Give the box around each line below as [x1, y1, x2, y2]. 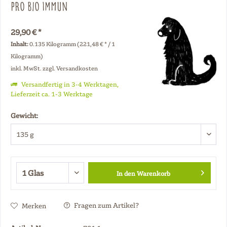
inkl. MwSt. [11, 64, 43, 72]
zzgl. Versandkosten [43, 64, 98, 72]
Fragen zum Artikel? [72, 201, 139, 209]
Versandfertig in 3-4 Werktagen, [20, 80, 119, 88]
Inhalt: [11, 40, 29, 48]
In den [117, 169, 136, 177]
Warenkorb [137, 169, 171, 177]
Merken [22, 201, 46, 210]
